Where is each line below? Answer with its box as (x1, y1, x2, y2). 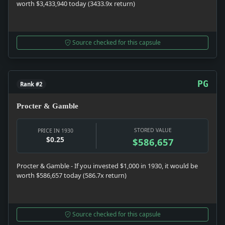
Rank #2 (20, 80, 43, 88)
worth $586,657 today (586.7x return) (17, 171, 127, 180)
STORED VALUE (134, 127, 172, 134)
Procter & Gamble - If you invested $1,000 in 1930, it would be (17, 161, 198, 171)
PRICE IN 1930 (37, 127, 73, 135)
